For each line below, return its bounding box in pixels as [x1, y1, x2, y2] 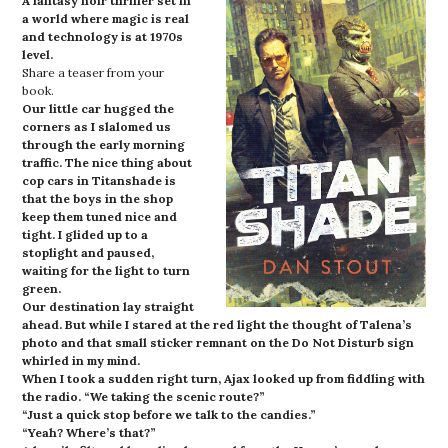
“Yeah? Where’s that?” [22, 425, 157, 440]
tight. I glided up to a [22, 227, 149, 242]
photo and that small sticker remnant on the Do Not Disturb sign [22, 335, 415, 350]
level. [22, 47, 54, 62]
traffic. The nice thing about [22, 155, 193, 170]
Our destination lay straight [22, 299, 195, 314]
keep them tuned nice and [22, 209, 178, 224]
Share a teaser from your [22, 65, 165, 80]
